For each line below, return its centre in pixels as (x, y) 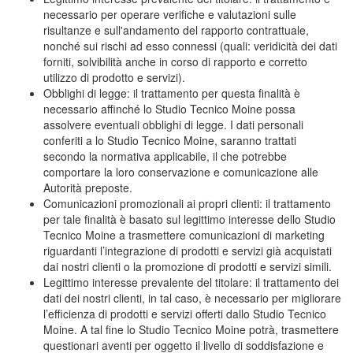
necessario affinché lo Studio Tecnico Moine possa (169, 109)
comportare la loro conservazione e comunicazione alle (181, 172)
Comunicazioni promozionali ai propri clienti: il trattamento (187, 203)
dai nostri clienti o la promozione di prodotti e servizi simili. (188, 266)
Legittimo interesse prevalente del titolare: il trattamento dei (191, 282)
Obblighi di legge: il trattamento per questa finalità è (172, 93)
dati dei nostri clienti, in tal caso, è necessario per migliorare (192, 298)
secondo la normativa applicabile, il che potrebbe (165, 156)
